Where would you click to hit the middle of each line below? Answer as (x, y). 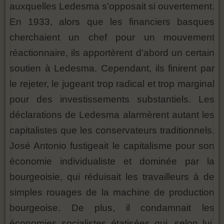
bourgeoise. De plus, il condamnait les (112, 208)
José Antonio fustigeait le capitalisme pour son (112, 146)
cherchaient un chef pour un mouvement (112, 37)
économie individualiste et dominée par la (112, 161)
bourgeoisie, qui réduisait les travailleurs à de (112, 177)
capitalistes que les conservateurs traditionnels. (112, 130)
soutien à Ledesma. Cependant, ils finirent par (112, 68)
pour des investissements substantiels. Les (112, 99)
